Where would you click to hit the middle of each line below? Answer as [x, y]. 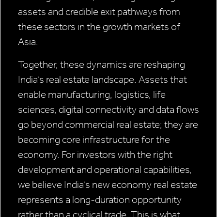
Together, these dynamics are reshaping [101, 65]
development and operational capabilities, [105, 170]
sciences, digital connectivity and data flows [108, 110]
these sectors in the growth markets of [99, 27]
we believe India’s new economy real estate [108, 185]
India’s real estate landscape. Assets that [102, 80]
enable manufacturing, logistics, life [92, 95]
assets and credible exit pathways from [99, 12]
